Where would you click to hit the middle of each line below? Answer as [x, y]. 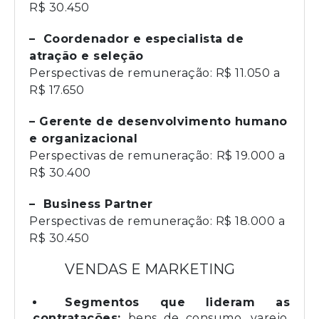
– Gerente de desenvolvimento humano [158, 121]
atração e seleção [87, 56]
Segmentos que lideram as [177, 302]
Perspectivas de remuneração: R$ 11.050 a [155, 73]
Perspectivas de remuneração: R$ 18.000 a [157, 221]
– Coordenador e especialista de [136, 38]
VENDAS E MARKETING [150, 269]
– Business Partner [93, 204]
